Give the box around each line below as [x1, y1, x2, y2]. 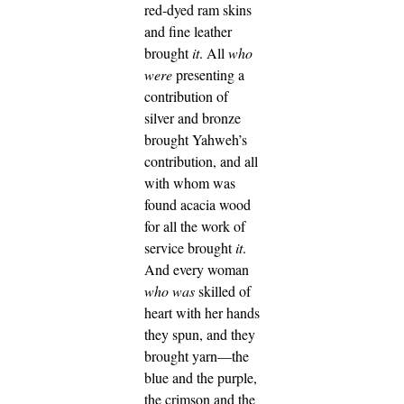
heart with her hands [144, 303, 260, 323]
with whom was [144, 173, 235, 193]
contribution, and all [144, 151, 258, 171]
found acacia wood [144, 195, 251, 215]
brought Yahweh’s [144, 130, 247, 150]
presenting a [172, 65, 244, 85]
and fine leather [144, 22, 232, 41]
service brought [144, 238, 235, 258]
